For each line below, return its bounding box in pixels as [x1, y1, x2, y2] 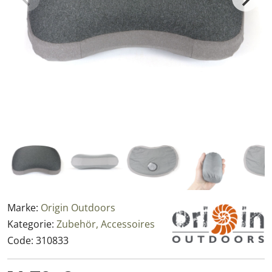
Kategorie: [7, 217, 56, 231]
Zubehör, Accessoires [56, 217, 155, 231]
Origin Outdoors [41, 201, 115, 214]
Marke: [7, 201, 41, 214]
